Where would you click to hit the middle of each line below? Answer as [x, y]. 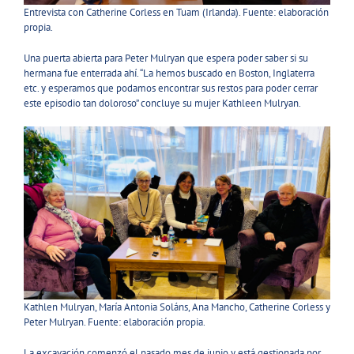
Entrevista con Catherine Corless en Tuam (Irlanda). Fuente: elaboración [176, 13]
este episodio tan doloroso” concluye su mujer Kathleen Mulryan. [162, 104]
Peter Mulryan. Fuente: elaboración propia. [115, 322]
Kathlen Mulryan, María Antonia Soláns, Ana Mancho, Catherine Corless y [177, 307]
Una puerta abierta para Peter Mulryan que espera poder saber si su [166, 58]
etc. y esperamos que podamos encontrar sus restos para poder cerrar [171, 88]
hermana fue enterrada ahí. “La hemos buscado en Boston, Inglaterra [169, 73]
